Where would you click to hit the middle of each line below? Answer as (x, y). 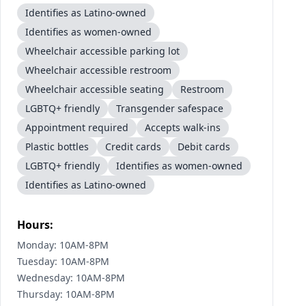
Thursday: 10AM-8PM (66, 294)
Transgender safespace (170, 108)
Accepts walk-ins (183, 127)
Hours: (35, 225)
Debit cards (204, 147)
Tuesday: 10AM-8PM (63, 261)
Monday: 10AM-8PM (63, 245)
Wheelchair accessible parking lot (102, 51)
